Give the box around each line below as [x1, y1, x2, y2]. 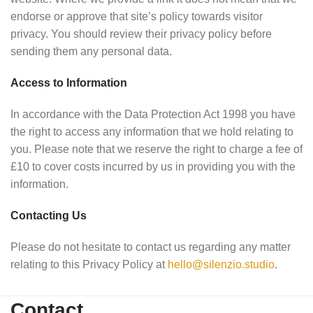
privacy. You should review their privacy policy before [10, 28, 272, 40]
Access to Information [10, 77, 127, 89]
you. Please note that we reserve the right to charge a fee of [10, 143, 303, 155]
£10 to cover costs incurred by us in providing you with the [10, 161, 296, 173]
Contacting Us [10, 210, 87, 221]
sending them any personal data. [10, 45, 172, 57]
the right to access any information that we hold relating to [10, 126, 293, 138]
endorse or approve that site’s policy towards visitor [10, 10, 263, 22]
